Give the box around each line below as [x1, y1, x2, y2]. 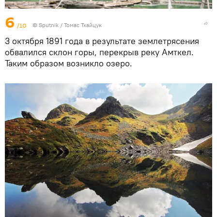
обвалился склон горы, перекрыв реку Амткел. [5, 46, 194, 58]
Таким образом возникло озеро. [5, 58, 132, 69]
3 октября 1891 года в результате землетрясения [5, 35, 199, 47]
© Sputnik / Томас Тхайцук [32, 21, 102, 29]
